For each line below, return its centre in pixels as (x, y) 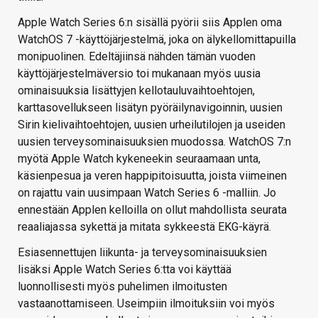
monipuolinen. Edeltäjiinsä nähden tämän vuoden (137, 57)
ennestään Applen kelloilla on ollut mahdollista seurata (152, 210)
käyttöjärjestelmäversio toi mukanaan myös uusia (139, 74)
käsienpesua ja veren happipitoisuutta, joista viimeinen (152, 176)
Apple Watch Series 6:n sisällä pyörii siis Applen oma (150, 23)
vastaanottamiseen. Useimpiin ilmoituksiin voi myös (146, 304)
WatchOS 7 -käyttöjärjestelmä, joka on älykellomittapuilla (157, 40)
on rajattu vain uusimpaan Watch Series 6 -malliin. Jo (147, 193)
